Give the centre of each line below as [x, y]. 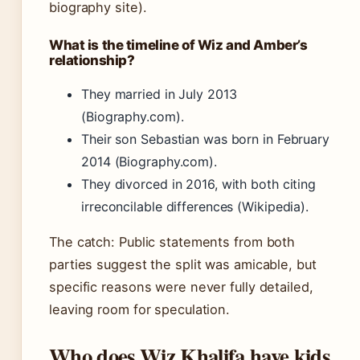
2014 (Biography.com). [149, 162]
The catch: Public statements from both [172, 242]
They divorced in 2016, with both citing [199, 184]
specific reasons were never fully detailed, [181, 287]
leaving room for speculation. [140, 310]
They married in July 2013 [159, 94]
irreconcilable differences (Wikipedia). [195, 207]
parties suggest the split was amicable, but [183, 265]
